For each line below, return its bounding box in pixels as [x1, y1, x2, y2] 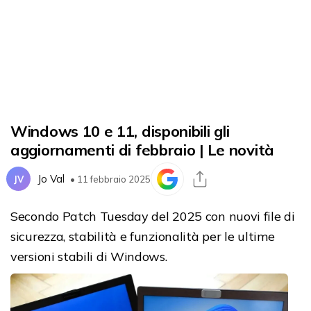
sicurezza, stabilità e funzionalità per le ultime [10, 228, 275, 244]
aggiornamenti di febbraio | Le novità [10, 140, 274, 160]
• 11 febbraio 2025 [70, 173, 151, 185]
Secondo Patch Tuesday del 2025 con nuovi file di [10, 208, 295, 224]
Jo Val [37, 172, 65, 186]
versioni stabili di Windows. [10, 248, 167, 264]
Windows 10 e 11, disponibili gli [10, 121, 230, 141]
